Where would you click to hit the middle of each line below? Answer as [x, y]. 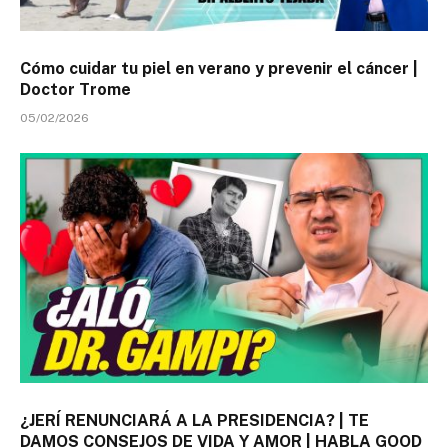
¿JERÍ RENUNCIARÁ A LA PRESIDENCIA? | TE [194, 420]
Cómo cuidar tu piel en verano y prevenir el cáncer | [219, 69]
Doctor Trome [75, 90]
